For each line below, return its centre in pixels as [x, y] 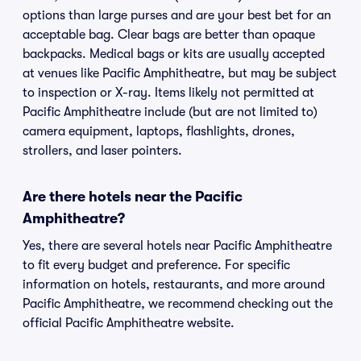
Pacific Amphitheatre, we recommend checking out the [178, 304]
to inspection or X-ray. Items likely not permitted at [168, 93]
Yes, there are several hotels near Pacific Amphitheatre [177, 246]
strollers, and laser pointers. [102, 151]
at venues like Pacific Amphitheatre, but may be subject [180, 73]
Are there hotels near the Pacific [133, 197]
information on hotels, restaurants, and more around [174, 284]
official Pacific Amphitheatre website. [129, 323]
